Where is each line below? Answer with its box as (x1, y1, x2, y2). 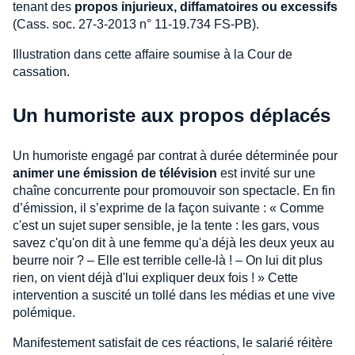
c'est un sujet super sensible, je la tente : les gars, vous (13, 218, 319, 232)
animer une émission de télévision (13, 166, 217, 180)
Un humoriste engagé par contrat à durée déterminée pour (13, 148, 338, 162)
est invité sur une (217, 166, 315, 180)
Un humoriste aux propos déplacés (13, 104, 330, 126)
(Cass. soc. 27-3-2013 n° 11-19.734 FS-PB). (13, 17, 259, 31)
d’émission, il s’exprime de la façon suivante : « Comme (13, 200, 324, 215)
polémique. (13, 305, 75, 319)
